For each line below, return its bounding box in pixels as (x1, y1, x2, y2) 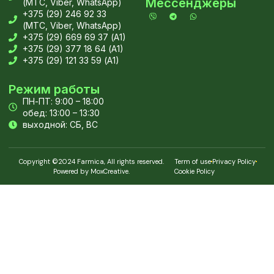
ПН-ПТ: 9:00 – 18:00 (22, 96, 104, 107)
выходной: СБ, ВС (22, 119, 98, 130)
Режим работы (9, 82, 100, 97)
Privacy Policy (212, 157, 256, 166)
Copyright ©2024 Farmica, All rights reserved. (18, 157, 164, 166)
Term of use (174, 157, 211, 166)
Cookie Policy (174, 167, 215, 176)
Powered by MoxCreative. (53, 167, 130, 176)
